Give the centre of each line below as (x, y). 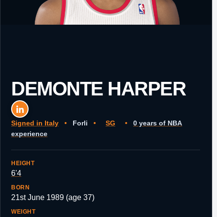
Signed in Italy (35, 123)
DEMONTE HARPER (98, 89)
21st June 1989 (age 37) (53, 197)
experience (29, 134)
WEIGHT (23, 212)
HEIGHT (23, 163)
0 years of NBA (158, 123)
